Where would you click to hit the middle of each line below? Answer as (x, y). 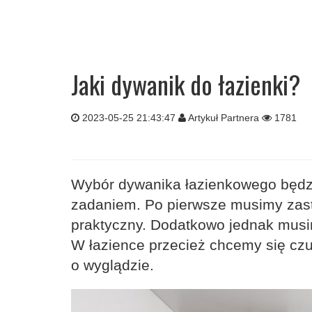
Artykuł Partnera (224, 118)
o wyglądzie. (112, 265)
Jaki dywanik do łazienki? (186, 84)
